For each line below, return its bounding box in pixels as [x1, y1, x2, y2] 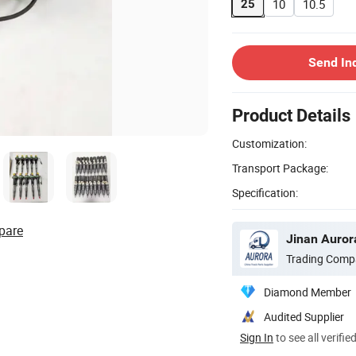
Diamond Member [264, 284, 351, 300]
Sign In [240, 329, 273, 345]
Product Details [232, 105, 350, 126]
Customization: [232, 135, 307, 151]
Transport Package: [232, 160, 328, 176]
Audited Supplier [264, 308, 344, 324]
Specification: [232, 184, 298, 200]
